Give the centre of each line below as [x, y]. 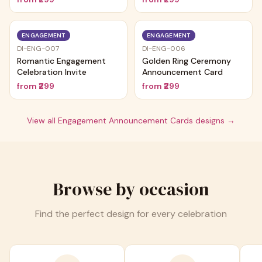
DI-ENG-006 [164, 49]
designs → [214, 120]
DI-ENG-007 [38, 49]
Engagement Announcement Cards [125, 120]
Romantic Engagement [61, 61]
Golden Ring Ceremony [187, 61]
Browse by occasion [131, 189]
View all [42, 120]
